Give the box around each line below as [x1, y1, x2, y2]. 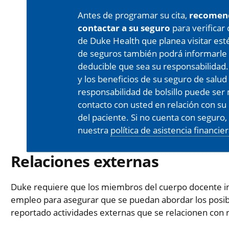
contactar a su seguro [78, 22, 170, 34]
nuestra [78, 124, 110, 136]
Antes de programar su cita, [78, 9, 189, 21]
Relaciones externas [11, 151, 159, 172]
